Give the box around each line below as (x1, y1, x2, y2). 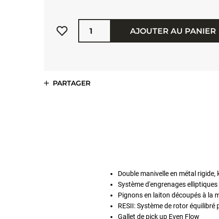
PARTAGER (52, 79, 90, 88)
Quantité (77, 18, 96, 23)
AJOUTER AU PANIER (130, 26, 216, 36)
